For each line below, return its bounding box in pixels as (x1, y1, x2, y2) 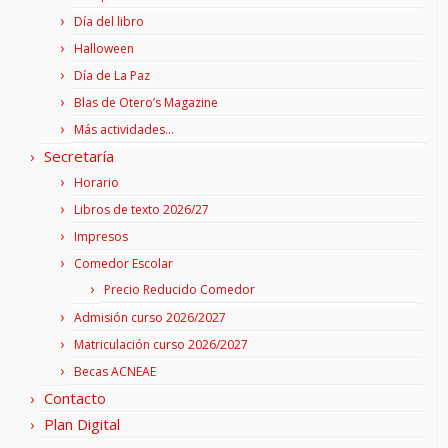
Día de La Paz (74, 66, 150, 84)
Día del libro (74, 12, 144, 30)
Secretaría (44, 145, 114, 166)
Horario (74, 173, 119, 191)
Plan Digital (44, 413, 120, 434)
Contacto (44, 387, 106, 408)
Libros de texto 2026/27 (74, 200, 209, 218)
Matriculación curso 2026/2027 (74, 335, 248, 353)
